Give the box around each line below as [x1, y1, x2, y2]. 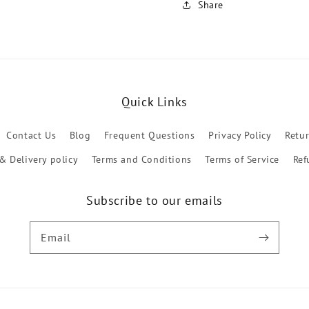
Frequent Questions [103, 129, 195, 141]
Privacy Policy [208, 129, 272, 141]
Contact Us [6, 129, 57, 141]
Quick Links [121, 94, 188, 110]
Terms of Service [205, 153, 279, 166]
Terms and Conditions [91, 153, 192, 166]
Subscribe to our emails [86, 192, 223, 208]
